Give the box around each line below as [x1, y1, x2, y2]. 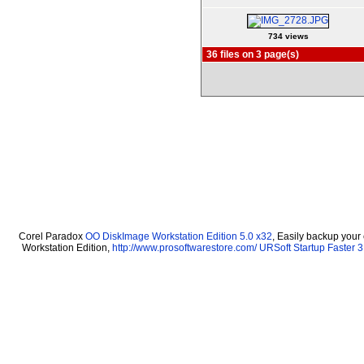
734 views [267, 31, 309, 41]
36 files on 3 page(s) [206, 48, 299, 60]
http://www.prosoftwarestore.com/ [112, 242, 257, 254]
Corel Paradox [19, 231, 85, 243]
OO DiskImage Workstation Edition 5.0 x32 [85, 231, 272, 243]
